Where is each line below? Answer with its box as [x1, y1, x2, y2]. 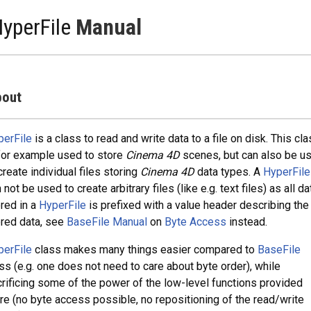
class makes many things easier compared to [31, 243, 258, 256]
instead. [226, 215, 267, 228]
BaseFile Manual [66, 215, 147, 228]
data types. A [194, 165, 263, 178]
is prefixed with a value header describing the [85, 199, 309, 212]
